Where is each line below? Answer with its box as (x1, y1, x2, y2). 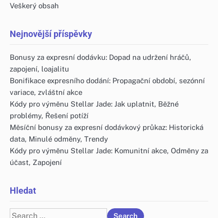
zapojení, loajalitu (10, 64, 69, 73)
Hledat (10, 185, 36, 196)
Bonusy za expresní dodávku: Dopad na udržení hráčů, (10, 53, 191, 61)
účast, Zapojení (10, 158, 62, 166)
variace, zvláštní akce (10, 88, 82, 96)
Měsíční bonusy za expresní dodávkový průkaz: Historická (10, 123, 203, 131)
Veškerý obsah (10, 1, 59, 10)
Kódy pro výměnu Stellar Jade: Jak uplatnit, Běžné (10, 99, 179, 108)
